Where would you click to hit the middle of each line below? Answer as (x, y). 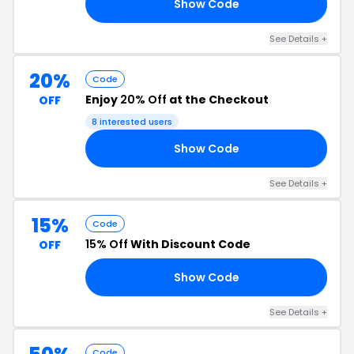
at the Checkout (218, 100)
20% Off (143, 100)
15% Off (107, 244)
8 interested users (132, 122)
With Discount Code (189, 244)
